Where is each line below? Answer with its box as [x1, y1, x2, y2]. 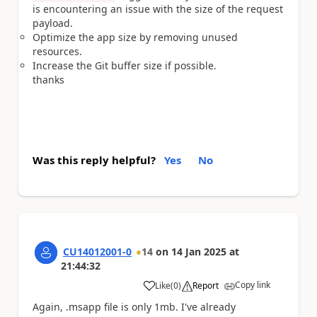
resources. [33, 44, 82, 58]
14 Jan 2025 [171, 244, 226, 258]
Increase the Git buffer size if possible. [33, 58, 217, 72]
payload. [33, 16, 73, 30]
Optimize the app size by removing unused [33, 30, 238, 44]
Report [192, 279, 219, 292]
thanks [33, 72, 64, 86]
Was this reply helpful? [33, 152, 156, 167]
